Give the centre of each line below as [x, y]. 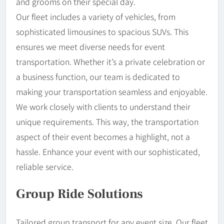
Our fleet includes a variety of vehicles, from [96, 16]
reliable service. [45, 166]
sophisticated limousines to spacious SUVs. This [102, 31]
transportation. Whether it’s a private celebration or [110, 61]
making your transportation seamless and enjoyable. [112, 91]
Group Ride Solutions [79, 194]
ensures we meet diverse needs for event [90, 46]
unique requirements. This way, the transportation [107, 121]
